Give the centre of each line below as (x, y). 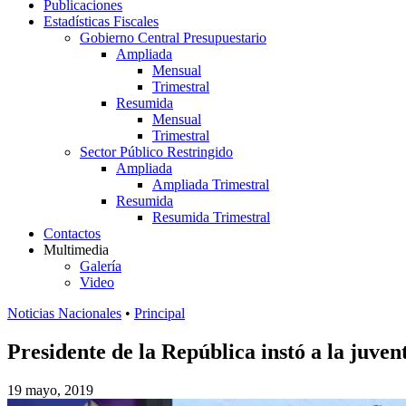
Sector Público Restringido (156, 152)
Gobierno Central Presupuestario (173, 38)
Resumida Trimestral (211, 217)
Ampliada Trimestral (211, 184)
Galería (101, 266)
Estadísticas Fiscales (101, 21)
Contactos (72, 233)
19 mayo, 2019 (50, 390)
